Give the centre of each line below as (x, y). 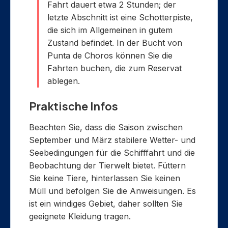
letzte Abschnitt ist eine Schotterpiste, (120, 18)
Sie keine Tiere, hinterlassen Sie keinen (105, 178)
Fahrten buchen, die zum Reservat (115, 68)
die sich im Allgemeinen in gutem (110, 30)
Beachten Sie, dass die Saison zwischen (106, 127)
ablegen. (64, 81)
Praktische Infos (74, 107)
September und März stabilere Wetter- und (112, 140)
